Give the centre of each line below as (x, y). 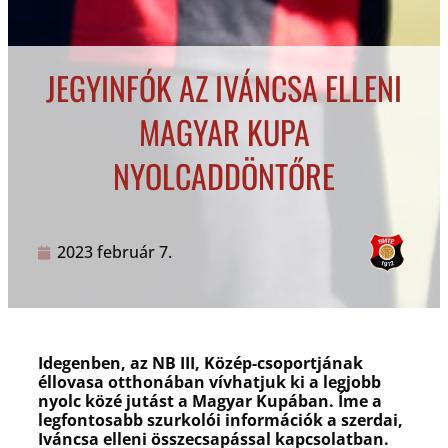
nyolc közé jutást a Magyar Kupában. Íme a (210, 400)
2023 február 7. (114, 252)
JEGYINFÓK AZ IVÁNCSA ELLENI (224, 87)
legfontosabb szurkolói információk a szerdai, (220, 419)
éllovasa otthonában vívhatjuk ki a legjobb (209, 381)
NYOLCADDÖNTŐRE (224, 175)
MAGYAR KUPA (224, 131)
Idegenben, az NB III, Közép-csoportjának (200, 362)
